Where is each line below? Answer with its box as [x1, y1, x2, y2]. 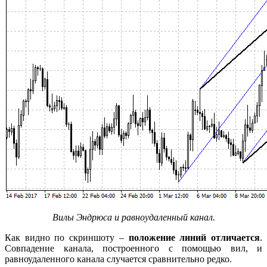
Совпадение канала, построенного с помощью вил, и [5, 243, 262, 253]
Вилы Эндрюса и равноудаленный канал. [52, 212, 215, 222]
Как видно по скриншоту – [5, 232, 129, 243]
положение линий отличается [128, 232, 260, 243]
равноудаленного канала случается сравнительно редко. [5, 253, 232, 264]
